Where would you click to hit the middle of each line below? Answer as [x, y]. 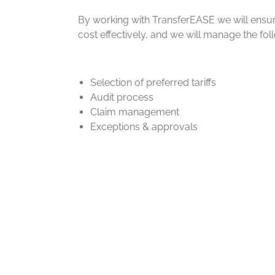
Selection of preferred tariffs [153, 83]
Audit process [122, 97]
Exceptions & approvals [144, 127]
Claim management [135, 112]
